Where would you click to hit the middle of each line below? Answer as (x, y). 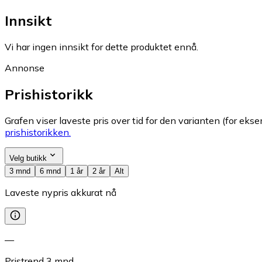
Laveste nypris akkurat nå (61, 193)
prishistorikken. (38, 132)
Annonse (25, 68)
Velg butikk (28, 158)
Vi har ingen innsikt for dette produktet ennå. (101, 47)
